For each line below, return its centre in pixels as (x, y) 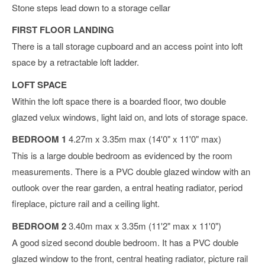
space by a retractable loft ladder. (75, 62)
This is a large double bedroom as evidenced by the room (122, 156)
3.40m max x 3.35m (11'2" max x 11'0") (145, 225)
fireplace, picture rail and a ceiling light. (86, 203)
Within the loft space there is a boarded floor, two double (119, 101)
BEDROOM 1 (39, 139)
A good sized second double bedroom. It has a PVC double (125, 242)
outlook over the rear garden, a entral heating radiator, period (127, 188)
